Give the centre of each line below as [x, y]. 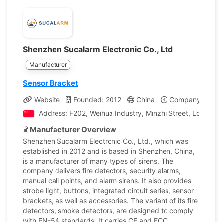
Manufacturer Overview [72, 130]
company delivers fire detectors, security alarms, [102, 171]
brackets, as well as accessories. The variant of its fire [110, 200]
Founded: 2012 [96, 99]
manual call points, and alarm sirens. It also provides [107, 181]
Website [46, 99]
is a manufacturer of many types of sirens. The [98, 161]
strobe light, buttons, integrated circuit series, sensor [108, 191]
